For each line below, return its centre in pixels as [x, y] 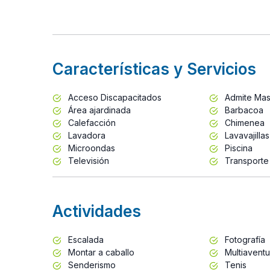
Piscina [237, 148]
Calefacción [91, 122]
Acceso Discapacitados [114, 97]
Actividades [97, 211]
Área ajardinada [98, 110]
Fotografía [243, 239]
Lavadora [86, 135]
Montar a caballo [100, 252]
